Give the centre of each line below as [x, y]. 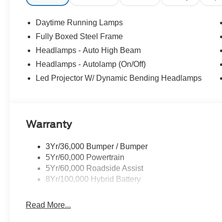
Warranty [49, 125]
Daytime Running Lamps [80, 23]
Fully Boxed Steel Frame [80, 37]
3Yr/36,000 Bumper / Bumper [97, 147]
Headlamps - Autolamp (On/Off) [91, 64]
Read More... [49, 205]
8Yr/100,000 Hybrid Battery [93, 179]
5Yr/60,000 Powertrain [85, 158]
